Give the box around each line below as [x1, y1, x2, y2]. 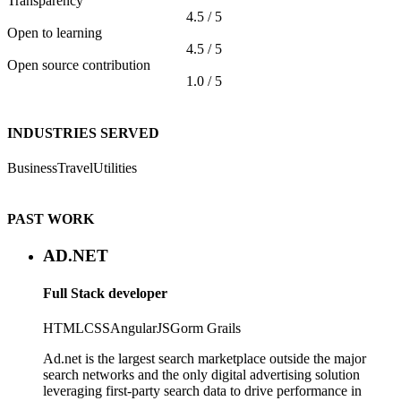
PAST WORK [7, 211, 94, 227]
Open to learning [7, 25, 102, 41]
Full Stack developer [43, 285, 167, 301]
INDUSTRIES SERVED [7, 124, 159, 141]
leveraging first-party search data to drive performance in [43, 382, 362, 398]
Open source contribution [7, 57, 150, 73]
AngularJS [110, 320, 170, 336]
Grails [203, 320, 241, 336]
